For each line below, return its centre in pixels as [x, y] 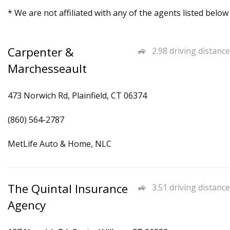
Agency [27, 205]
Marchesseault [47, 69]
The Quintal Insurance [68, 189]
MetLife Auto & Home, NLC [60, 144]
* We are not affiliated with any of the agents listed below [118, 13]
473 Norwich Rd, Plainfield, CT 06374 [77, 95]
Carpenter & [41, 52]
